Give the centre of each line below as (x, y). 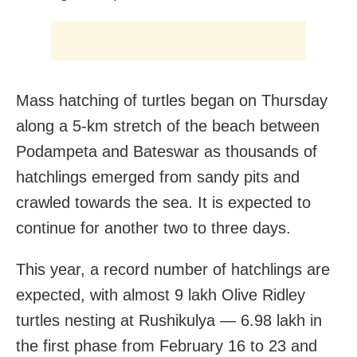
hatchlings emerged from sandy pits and (158, 177)
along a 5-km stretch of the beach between (168, 126)
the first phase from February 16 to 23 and (167, 345)
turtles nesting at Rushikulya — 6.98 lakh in (169, 320)
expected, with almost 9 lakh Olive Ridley (161, 294)
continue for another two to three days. (153, 228)
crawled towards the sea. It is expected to (163, 202)
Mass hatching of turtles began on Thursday (172, 100)
